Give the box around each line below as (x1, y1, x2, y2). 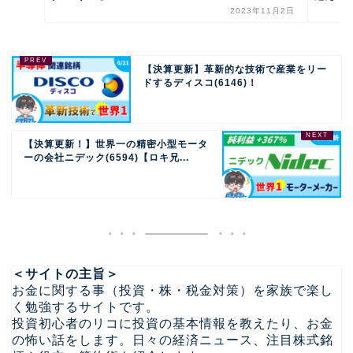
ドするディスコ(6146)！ (143, 77, 258, 89)
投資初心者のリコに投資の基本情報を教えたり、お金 (12, 317, 333, 331)
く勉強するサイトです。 (12, 300, 159, 314)
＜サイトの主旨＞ (12, 267, 119, 281)
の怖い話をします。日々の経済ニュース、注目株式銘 (12, 333, 333, 347)
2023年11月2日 (230, 6, 295, 16)
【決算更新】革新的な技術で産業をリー (143, 64, 328, 76)
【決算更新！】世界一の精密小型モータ (24, 139, 208, 150)
